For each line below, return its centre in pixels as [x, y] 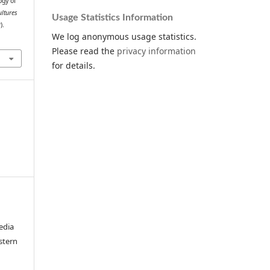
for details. [74, 65]
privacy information [156, 51]
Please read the [84, 51]
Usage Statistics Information [112, 17]
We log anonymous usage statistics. [124, 36]
